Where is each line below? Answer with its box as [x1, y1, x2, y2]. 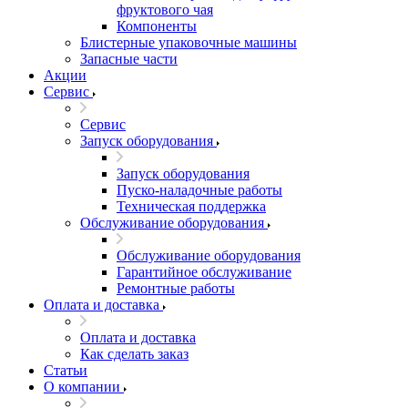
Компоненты [117, 18, 197, 34]
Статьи [44, 362, 87, 378]
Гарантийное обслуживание [117, 264, 291, 280]
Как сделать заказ [80, 346, 189, 362]
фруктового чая [117, 2, 213, 17]
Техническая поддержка [117, 199, 266, 214]
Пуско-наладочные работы [117, 182, 282, 198]
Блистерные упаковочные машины [80, 35, 297, 50]
